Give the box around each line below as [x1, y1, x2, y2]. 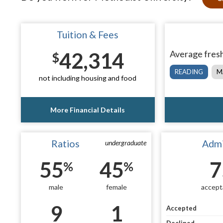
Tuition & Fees [57, 29, 119, 40]
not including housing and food [39, 74, 137, 82]
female [106, 182, 127, 191]
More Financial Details [50, 105, 125, 114]
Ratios [51, 137, 80, 149]
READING [174, 68, 203, 76]
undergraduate [105, 138, 147, 147]
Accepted [166, 204, 197, 213]
